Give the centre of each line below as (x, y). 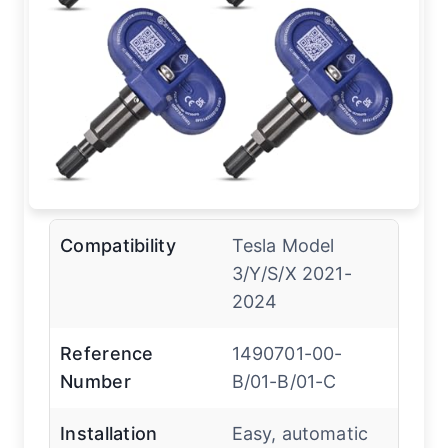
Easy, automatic (300, 434)
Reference (107, 354)
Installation (109, 434)
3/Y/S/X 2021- (291, 274)
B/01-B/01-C (284, 382)
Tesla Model (283, 246)
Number (95, 382)
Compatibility (118, 246)
